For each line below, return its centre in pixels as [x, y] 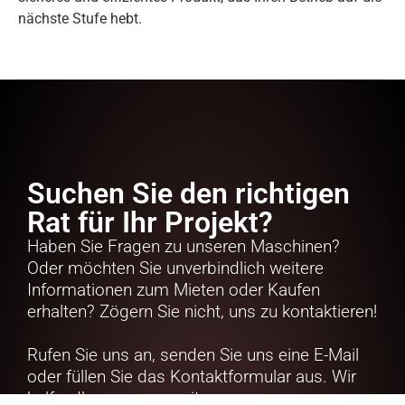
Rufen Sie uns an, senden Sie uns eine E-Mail [193, 354]
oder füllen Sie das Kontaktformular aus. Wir [192, 376]
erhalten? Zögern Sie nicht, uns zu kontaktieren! [202, 311]
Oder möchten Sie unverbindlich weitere [175, 268]
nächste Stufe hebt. [80, 18]
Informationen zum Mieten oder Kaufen [174, 289]
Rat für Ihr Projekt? [150, 222]
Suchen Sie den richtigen [188, 193]
